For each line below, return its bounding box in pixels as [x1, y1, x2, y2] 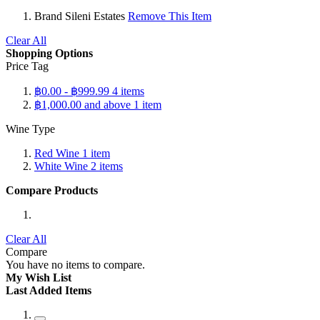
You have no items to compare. [6, 258, 145, 271]
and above [81, 98, 131, 111]
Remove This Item [128, 9, 211, 22]
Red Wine [34, 146, 79, 159]
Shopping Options [6, 46, 93, 59]
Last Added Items [6, 284, 91, 296]
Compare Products [6, 184, 98, 196]
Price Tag [6, 59, 49, 72]
